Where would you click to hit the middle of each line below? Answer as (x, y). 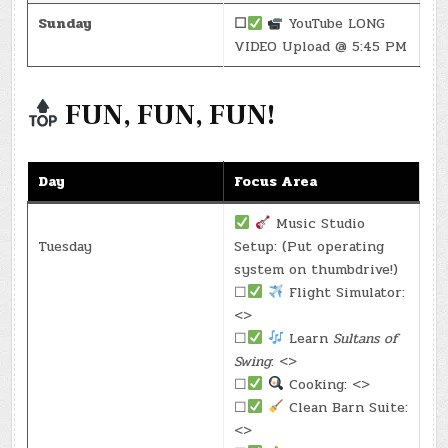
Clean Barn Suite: (346, 407)
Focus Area (276, 181)
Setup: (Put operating (309, 246)
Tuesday (65, 246)
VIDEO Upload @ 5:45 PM (321, 47)
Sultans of (366, 338)
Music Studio (318, 223)
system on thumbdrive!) (316, 269)
